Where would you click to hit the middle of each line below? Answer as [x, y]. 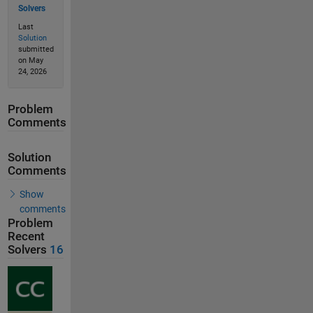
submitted [36, 49]
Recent [26, 236]
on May [30, 60]
